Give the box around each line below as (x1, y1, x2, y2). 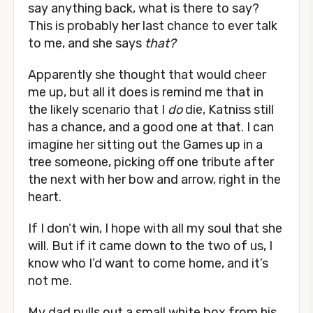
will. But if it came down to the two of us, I (28, 238, 272, 254)
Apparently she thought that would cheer (28, 67, 266, 82)
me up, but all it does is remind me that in (28, 85, 263, 100)
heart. (28, 189, 61, 205)
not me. (28, 273, 72, 289)
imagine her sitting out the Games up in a (28, 137, 263, 152)
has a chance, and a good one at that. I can (28, 119, 274, 135)
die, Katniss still (182, 102, 274, 117)
